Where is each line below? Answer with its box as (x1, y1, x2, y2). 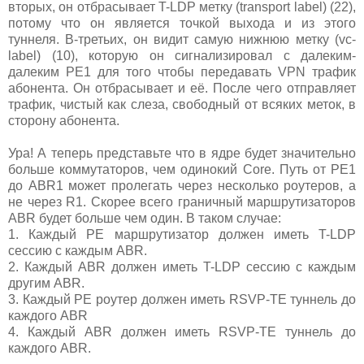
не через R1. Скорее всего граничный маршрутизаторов (8, 195, 356, 210)
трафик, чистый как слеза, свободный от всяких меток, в (8, 97, 356, 112)
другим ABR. (8, 276, 84, 291)
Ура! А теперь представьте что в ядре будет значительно (8, 146, 356, 161)
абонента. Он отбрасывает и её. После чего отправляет (8, 81, 356, 96)
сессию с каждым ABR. (8, 244, 147, 258)
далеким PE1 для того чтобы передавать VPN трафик (8, 65, 356, 80)
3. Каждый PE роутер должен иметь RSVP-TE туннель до (8, 292, 356, 307)
